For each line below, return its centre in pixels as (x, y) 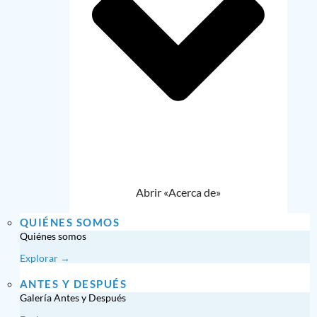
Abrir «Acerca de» (178, 192)
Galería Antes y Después (73, 298)
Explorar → (45, 258)
